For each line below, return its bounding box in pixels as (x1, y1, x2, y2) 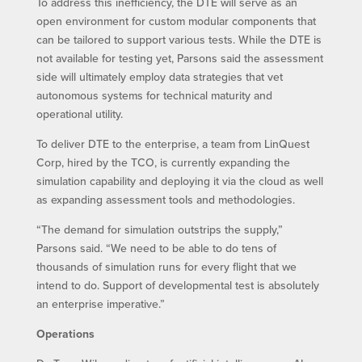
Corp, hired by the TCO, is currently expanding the (36, 154, 290, 170)
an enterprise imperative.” (36, 295, 165, 312)
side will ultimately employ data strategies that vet (36, 68, 283, 85)
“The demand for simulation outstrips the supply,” (36, 221, 283, 238)
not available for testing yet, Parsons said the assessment (36, 49, 323, 66)
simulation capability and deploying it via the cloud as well (36, 172, 323, 189)
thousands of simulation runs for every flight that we (36, 258, 297, 275)
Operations (36, 325, 95, 342)
